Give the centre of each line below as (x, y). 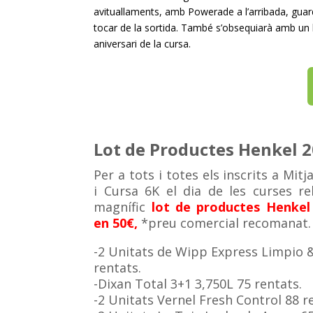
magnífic (120, 207)
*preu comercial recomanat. (225, 223)
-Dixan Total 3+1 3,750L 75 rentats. (198, 284)
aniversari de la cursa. (143, 43)
